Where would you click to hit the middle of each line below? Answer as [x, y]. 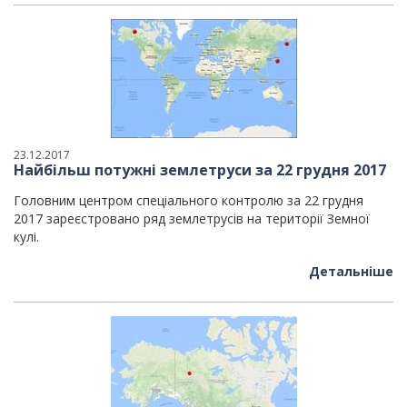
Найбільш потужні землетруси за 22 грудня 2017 [200, 170]
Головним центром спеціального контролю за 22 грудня [189, 200]
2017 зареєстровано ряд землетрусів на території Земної [192, 218]
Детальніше [351, 271]
